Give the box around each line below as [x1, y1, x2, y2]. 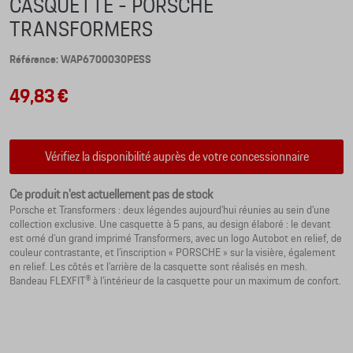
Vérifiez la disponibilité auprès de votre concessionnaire [44, 150, 309, 163]
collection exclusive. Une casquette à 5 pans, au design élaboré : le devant [9, 219, 331, 230]
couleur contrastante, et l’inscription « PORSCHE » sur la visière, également [9, 247, 336, 258]
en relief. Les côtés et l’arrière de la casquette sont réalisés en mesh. [9, 262, 307, 273]
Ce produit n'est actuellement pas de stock [9, 188, 213, 201]
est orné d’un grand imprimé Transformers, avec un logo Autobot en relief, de [9, 233, 342, 244]
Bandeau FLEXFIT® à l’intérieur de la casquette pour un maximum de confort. [9, 276, 341, 287]
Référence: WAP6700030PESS [9, 54, 151, 65]
